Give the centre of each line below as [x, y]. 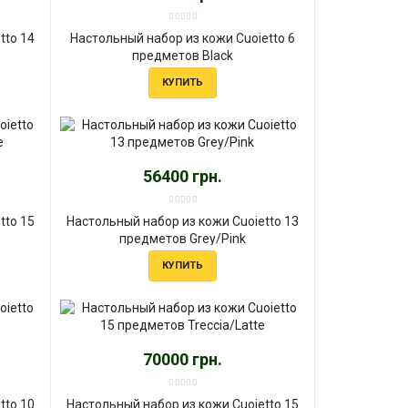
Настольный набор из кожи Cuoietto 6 [182, 38]
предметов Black [182, 55]
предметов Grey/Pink [182, 238]
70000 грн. [182, 359]
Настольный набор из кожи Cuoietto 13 [182, 221]
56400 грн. [182, 176]
